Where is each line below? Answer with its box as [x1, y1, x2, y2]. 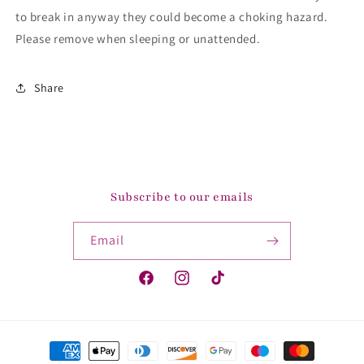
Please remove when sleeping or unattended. [15, 31, 263, 46]
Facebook [136, 279, 188, 294]
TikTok [208, 279, 242, 294]
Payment [28, 336, 76, 351]
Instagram [172, 279, 227, 294]
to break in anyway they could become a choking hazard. [15, 9, 328, 24]
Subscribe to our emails [110, 189, 253, 205]
